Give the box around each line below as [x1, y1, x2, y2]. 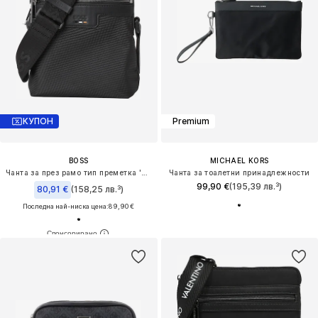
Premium [172, 116, 209, 127]
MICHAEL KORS [209, 155, 269, 165]
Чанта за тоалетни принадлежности [168, 168, 310, 177]
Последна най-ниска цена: [23, 202, 109, 210]
